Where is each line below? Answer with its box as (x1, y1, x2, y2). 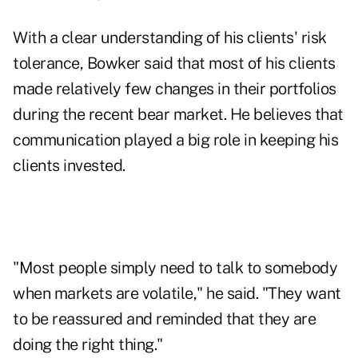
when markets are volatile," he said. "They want (13, 284, 341, 304)
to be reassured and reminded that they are (13, 309, 316, 329)
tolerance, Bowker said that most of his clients (13, 54, 336, 74)
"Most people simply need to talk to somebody (13, 258, 337, 278)
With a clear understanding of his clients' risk (13, 28, 327, 48)
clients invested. (13, 156, 125, 176)
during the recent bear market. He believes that (13, 105, 344, 125)
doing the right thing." (13, 335, 163, 355)
